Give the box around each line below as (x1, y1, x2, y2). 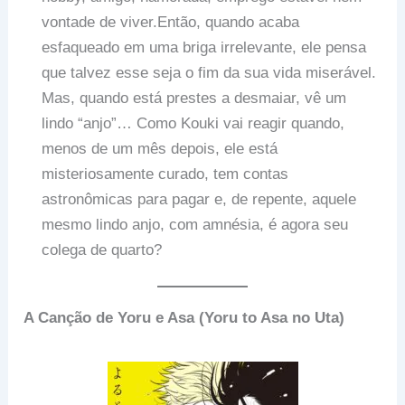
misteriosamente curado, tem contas (42, 165, 289, 183)
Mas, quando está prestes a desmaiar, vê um (42, 89, 347, 107)
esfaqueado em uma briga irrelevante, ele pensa (42, 38, 367, 56)
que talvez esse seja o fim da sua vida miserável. (42, 63, 377, 81)
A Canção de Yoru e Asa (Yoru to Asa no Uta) (24, 309, 345, 327)
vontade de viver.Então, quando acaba (42, 13, 300, 31)
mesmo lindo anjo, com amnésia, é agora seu (42, 215, 349, 233)
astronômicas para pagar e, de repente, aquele (42, 190, 357, 208)
